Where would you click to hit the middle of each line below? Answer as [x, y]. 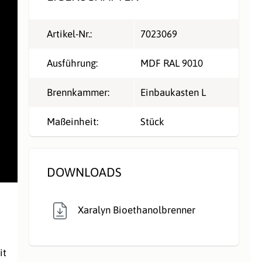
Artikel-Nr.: [69, 34]
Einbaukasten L [173, 92]
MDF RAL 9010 [171, 63]
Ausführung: [72, 63]
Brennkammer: [78, 92]
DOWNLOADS [84, 172]
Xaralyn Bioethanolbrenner [137, 210]
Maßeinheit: [72, 121]
